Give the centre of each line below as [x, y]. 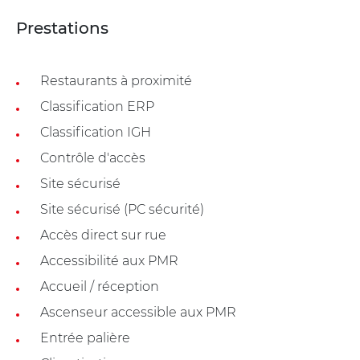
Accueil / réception [100, 286]
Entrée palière [85, 337]
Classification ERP [97, 106]
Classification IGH [96, 132]
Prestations [62, 28]
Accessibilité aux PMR [109, 260]
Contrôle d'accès [93, 157]
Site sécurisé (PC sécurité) [122, 209]
